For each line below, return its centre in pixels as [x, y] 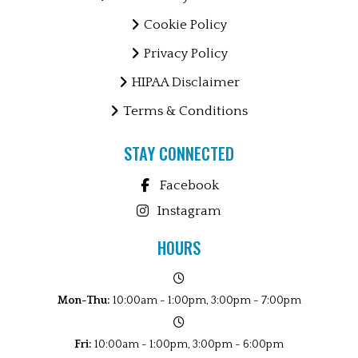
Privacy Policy [185, 54]
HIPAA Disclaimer [185, 83]
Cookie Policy [185, 25]
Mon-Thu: [85, 301]
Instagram [189, 211]
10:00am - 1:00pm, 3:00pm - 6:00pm [189, 345]
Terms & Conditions [185, 111]
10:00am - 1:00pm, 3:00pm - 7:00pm [207, 301]
